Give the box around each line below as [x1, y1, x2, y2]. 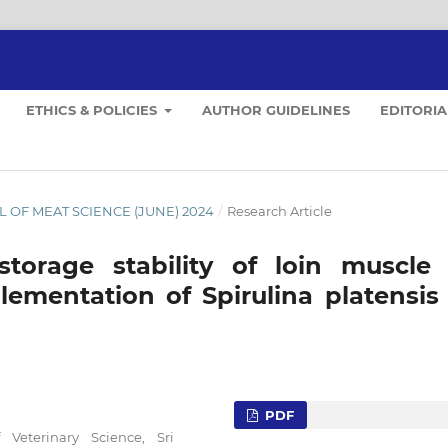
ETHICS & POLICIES [26, 101, 161, 118]
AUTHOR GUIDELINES [202, 101, 351, 118]
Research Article [226, 202, 332, 219]
